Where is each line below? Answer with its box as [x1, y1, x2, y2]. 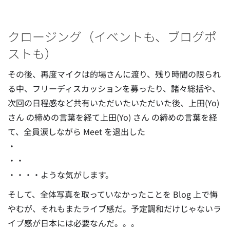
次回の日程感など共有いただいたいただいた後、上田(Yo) [8, 96, 219, 109]
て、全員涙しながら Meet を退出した [8, 125, 145, 138]
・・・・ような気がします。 [8, 168, 113, 181]
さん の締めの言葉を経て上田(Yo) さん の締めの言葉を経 [8, 110, 217, 123]
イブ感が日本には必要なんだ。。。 [8, 216, 139, 229]
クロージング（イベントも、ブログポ [8, 27, 217, 45]
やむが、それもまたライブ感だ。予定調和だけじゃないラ [8, 202, 221, 215]
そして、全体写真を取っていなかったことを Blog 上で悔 [8, 187, 218, 200]
